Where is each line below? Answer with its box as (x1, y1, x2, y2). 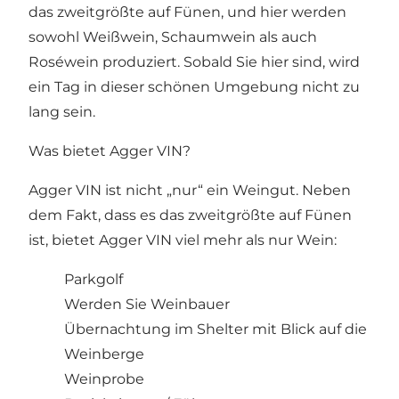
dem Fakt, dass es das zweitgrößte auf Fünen (28, 207, 352, 224)
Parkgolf (64, 271, 123, 289)
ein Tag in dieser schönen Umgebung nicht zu (28, 78, 360, 96)
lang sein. (28, 103, 95, 121)
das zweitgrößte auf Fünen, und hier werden (28, 4, 346, 21)
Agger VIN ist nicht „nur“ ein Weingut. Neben (28, 182, 351, 199)
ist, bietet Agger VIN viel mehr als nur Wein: (28, 232, 337, 249)
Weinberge (64, 346, 144, 363)
